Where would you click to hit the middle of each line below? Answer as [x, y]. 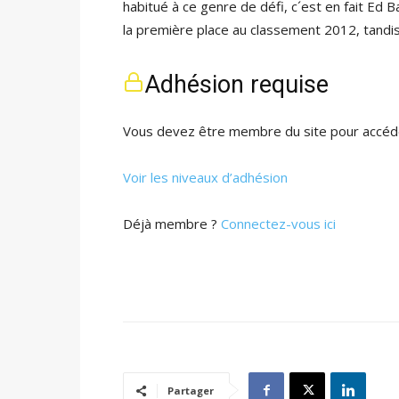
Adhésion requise [236, 85]
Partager [191, 391]
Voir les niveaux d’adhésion [205, 177]
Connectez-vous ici [278, 224]
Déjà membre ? [172, 224]
